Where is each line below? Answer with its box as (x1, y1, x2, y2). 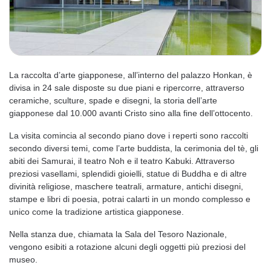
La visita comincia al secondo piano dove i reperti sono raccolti (9, 131, 248, 140)
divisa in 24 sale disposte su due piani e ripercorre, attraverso (9, 83, 244, 93)
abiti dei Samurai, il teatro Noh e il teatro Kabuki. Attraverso (9, 156, 235, 166)
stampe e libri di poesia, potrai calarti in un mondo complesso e (9, 194, 250, 204)
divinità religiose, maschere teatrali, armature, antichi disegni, (9, 181, 243, 191)
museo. (9, 255, 38, 264)
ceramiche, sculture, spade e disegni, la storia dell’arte (9, 96, 217, 105)
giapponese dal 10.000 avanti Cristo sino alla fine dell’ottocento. (9, 108, 253, 118)
